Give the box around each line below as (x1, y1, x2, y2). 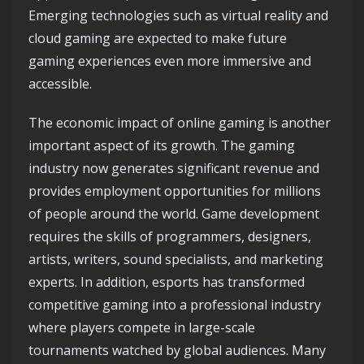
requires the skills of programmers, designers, (28, 227, 311, 246)
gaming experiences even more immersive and (28, 52, 311, 71)
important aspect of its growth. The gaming (28, 136, 295, 155)
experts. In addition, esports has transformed (28, 273, 305, 292)
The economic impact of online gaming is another (28, 114, 331, 132)
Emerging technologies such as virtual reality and (28, 6, 328, 25)
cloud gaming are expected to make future (28, 29, 287, 48)
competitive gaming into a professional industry (28, 296, 321, 314)
